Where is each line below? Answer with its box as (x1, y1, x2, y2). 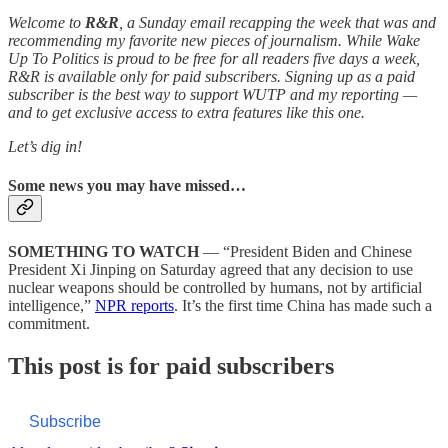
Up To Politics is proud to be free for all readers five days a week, (8, 49, 420, 67)
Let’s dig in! (8, 137, 82, 155)
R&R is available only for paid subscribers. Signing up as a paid (8, 67, 415, 85)
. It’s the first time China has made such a (174, 297, 432, 315)
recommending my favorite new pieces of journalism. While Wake (8, 31, 420, 49)
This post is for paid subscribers (8, 352, 334, 379)
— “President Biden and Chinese (203, 243, 412, 261)
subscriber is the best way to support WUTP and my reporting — (8, 85, 417, 103)
